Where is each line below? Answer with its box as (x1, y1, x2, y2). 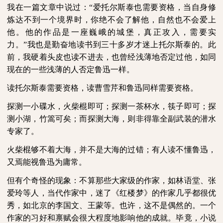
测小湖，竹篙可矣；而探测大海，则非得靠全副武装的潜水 (7, 114, 216, 123)
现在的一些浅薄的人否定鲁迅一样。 (7, 65, 134, 74)
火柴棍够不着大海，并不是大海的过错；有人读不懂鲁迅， (7, 145, 216, 154)
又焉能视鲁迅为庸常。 (7, 158, 87, 166)
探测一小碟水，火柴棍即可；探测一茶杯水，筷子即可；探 (7, 102, 216, 111)
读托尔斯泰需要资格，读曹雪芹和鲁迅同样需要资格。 (7, 84, 198, 92)
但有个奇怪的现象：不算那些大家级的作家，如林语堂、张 (7, 176, 216, 185)
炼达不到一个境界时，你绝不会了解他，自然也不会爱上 (7, 15, 216, 24)
